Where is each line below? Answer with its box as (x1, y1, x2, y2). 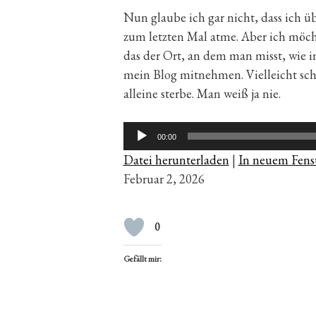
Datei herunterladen (123, 151, 229, 168)
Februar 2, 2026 (123, 170, 205, 187)
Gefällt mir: (123, 253, 162, 265)
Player (122, 141, 155, 158)
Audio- (122, 122, 159, 139)
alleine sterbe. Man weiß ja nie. (123, 85, 281, 102)
